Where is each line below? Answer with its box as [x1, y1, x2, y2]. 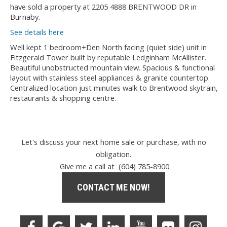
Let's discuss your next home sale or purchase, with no [21, 137, 206, 147]
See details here [10, 26, 64, 37]
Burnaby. [10, 11, 40, 22]
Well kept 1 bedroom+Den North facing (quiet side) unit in [10, 42, 207, 52]
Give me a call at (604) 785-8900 [58, 161, 169, 171]
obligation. [96, 149, 131, 159]
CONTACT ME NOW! [77, 182, 150, 193]
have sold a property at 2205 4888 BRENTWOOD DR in [10, 1, 197, 12]
